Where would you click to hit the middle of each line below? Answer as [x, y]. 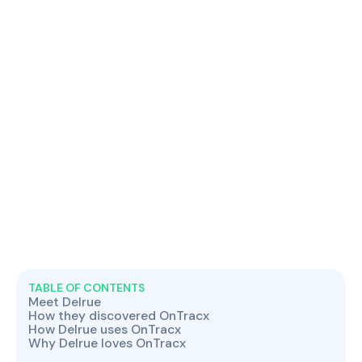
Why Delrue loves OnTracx [107, 343]
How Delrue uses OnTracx [105, 329]
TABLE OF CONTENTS [86, 288]
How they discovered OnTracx [119, 316]
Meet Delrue [65, 302]
